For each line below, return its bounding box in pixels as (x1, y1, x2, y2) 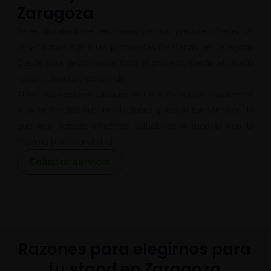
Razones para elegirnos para (18, 238, 251, 261)
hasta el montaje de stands (16, 74, 125, 84)
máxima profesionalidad (16, 137, 113, 147)
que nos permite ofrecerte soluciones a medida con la (16, 121, 255, 131)
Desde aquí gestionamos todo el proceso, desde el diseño (16, 58, 255, 68)
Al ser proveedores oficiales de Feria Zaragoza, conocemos (16, 90, 255, 100)
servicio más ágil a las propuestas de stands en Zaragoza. (16, 42, 255, 53)
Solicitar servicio (29, 155, 111, 169)
